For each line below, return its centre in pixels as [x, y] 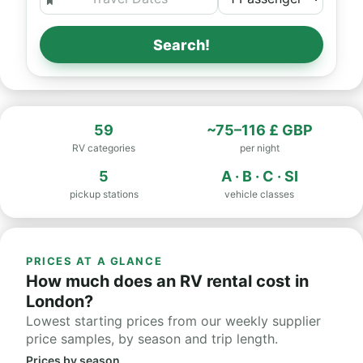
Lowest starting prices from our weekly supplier [173, 321]
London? [60, 301]
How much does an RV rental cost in [167, 281]
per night [259, 148]
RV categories [104, 148]
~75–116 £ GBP [259, 130]
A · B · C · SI [259, 176]
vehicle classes [259, 194]
